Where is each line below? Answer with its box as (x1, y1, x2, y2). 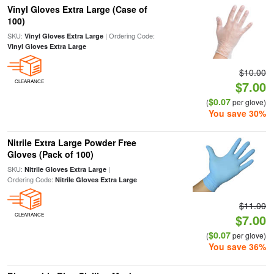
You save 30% (209, 107, 267, 119)
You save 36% (209, 240, 267, 253)
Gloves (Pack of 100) (7, 148, 94, 160)
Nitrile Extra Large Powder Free (7, 136, 136, 149)
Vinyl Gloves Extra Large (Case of (7, 3, 147, 15)
